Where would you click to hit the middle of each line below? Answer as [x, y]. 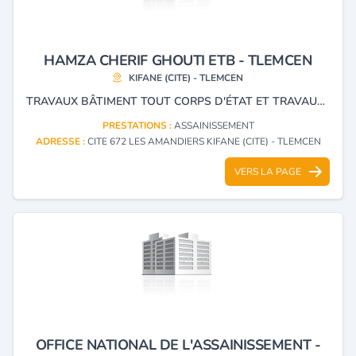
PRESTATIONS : [138, 125]
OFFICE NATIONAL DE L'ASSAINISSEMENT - [178, 344]
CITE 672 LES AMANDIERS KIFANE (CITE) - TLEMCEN [204, 141]
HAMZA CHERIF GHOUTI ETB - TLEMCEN [178, 60]
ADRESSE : [61, 141]
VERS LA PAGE [268, 171]
